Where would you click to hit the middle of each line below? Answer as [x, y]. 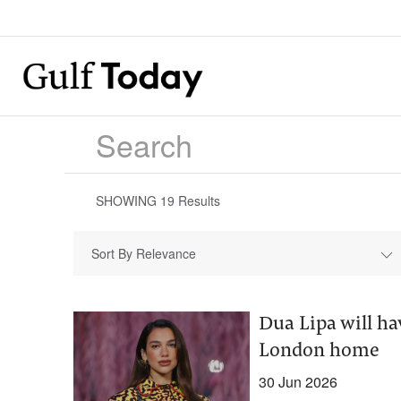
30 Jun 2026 [298, 382]
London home [319, 352]
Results [197, 200]
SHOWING [128, 200]
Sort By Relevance [144, 253]
